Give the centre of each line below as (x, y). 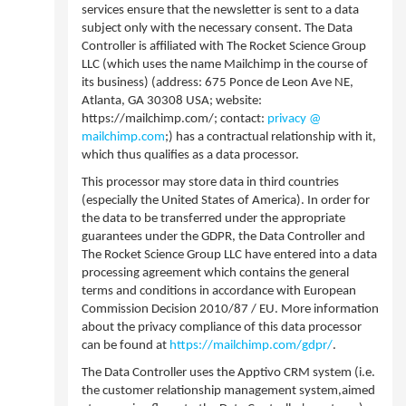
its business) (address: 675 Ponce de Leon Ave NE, (217, 83)
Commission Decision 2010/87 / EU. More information (230, 309)
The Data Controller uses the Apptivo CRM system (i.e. (228, 373)
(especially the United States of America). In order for (226, 201)
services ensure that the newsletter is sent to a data (220, 10)
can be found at (126, 346)
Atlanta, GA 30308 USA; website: (172, 101)
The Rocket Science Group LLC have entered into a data (229, 255)
